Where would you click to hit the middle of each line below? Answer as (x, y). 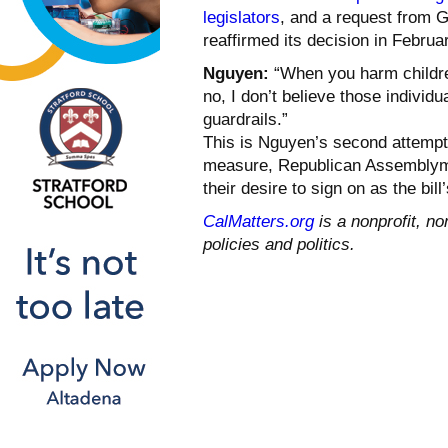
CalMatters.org (258, 221)
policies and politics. (279, 244)
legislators (241, 17)
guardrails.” (245, 119)
